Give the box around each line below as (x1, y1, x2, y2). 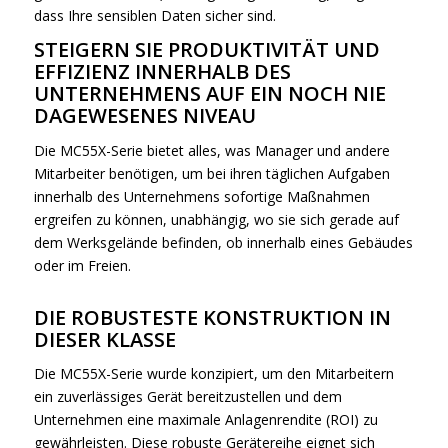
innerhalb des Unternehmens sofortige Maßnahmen (33, 186, 370, 206)
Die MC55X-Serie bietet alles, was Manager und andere (33, 140, 390, 160)
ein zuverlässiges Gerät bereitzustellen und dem (33, 387, 342, 407)
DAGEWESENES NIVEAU (33, 101, 256, 129)
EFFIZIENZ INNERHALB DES (33, 57, 291, 85)
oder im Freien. (33, 255, 131, 275)
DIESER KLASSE (33, 325, 176, 353)
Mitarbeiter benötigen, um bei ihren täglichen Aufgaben (33, 163, 390, 183)
